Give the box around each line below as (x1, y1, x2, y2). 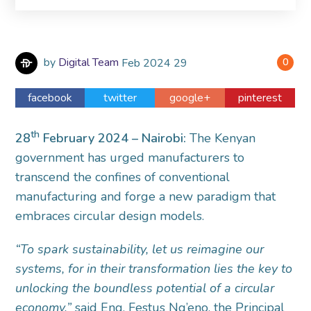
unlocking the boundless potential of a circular (15, 280, 275, 296)
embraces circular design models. (15, 208, 205, 224)
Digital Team (58, 54, 119, 70)
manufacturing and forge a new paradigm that (15, 188, 276, 205)
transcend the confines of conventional (15, 169, 230, 185)
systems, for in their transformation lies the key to (15, 260, 293, 277)
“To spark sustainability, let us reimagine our (15, 241, 264, 258)
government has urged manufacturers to (15, 149, 245, 166)
